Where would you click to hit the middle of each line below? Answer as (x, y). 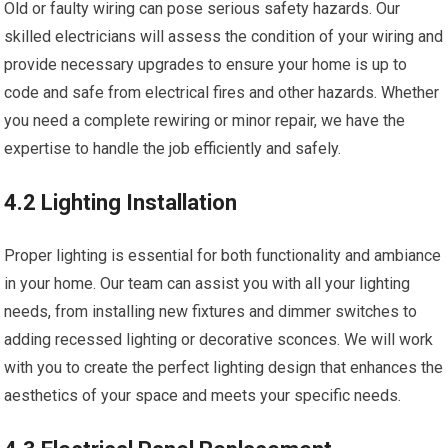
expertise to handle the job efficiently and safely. (173, 149)
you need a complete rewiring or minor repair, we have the (205, 121)
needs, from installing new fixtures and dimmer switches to (211, 312)
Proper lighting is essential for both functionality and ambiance (223, 256)
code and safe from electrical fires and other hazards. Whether (222, 93)
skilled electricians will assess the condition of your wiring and (224, 37)
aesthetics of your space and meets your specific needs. (203, 396)
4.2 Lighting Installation (121, 203)
